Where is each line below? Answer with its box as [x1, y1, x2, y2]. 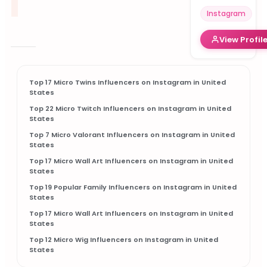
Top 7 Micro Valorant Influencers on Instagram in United [29, 130, 235, 139]
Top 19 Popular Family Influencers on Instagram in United [29, 182, 237, 192]
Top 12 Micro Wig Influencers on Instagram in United [29, 235, 218, 244]
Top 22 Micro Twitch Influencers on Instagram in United [29, 104, 231, 113]
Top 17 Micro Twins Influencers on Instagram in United [29, 77, 226, 87]
